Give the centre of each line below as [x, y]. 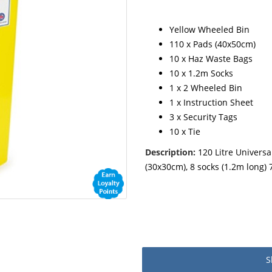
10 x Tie [185, 131]
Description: [170, 152]
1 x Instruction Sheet [211, 102]
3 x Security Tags [203, 117]
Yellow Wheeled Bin [209, 29]
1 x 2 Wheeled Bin [206, 88]
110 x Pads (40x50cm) [212, 44]
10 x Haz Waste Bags [211, 59]
